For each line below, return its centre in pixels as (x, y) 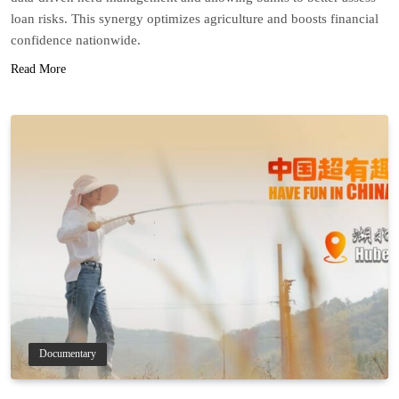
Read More (38, 69)
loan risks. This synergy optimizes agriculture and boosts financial (195, 19)
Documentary (68, 354)
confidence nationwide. (76, 41)
